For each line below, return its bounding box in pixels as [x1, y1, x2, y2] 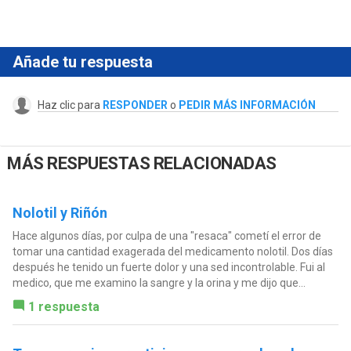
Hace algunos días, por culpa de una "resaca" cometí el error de [12, 229, 321, 242]
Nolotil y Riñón [12, 204, 107, 221]
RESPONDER [102, 99, 168, 112]
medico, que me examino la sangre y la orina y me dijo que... [12, 276, 306, 289]
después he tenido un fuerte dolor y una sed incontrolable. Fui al [12, 260, 325, 273]
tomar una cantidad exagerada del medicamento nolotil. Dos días [12, 244, 333, 258]
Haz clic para [37, 99, 103, 112]
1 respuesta [27, 299, 100, 314]
